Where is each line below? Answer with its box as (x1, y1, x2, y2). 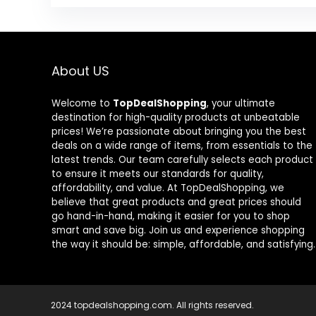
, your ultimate (206, 97, 275, 111)
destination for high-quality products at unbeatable (51, 111, 300, 125)
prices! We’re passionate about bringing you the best (51, 125, 306, 139)
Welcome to (51, 97, 113, 111)
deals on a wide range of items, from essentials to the (51, 139, 312, 153)
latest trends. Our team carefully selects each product (51, 153, 313, 167)
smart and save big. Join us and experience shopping (51, 224, 305, 238)
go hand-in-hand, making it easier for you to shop (51, 209, 290, 224)
